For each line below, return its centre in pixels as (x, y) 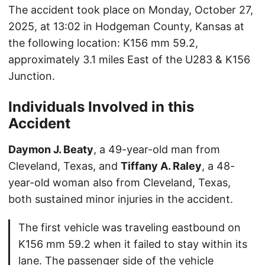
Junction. (32, 76)
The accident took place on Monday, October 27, (131, 10)
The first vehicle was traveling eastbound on (130, 228)
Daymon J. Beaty (51, 150)
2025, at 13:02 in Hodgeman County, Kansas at (126, 27)
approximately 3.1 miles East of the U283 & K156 (129, 60)
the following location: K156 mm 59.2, (103, 43)
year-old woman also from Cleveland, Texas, (119, 183)
